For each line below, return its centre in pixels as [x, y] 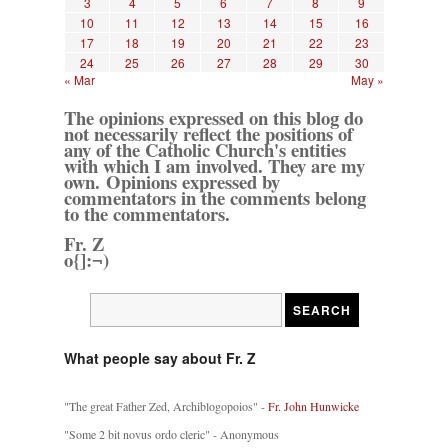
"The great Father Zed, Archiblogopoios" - [166, 405]
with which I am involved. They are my [214, 165]
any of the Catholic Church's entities [205, 149]
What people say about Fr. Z [160, 357]
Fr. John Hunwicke [313, 405]
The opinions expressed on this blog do [213, 117]
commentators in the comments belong [215, 197]
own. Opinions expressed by [172, 181]
